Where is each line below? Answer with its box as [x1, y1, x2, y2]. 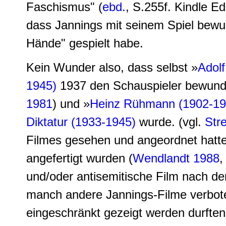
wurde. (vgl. [136, 115, 205, 129]
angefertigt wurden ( [26, 151, 133, 165]
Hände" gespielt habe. [26, 36, 143, 50]
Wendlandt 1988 [133, 151, 219, 165]
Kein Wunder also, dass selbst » [26, 61, 198, 74]
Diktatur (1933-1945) [26, 115, 136, 129]
